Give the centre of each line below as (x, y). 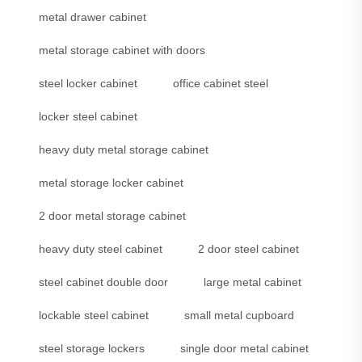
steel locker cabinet (88, 84)
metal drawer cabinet (93, 17)
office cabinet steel (221, 84)
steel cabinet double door (103, 282)
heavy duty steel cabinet (101, 249)
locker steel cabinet (88, 117)
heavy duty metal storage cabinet (124, 150)
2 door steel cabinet (248, 249)
